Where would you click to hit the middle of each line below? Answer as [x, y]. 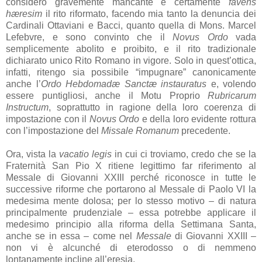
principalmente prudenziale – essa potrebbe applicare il [131, 212]
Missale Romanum [141, 130]
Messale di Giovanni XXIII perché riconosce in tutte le [131, 177]
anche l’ [23, 84]
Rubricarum [232, 95]
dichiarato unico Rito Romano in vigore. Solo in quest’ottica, [131, 60]
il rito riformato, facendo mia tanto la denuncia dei [149, 13]
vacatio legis [85, 154]
